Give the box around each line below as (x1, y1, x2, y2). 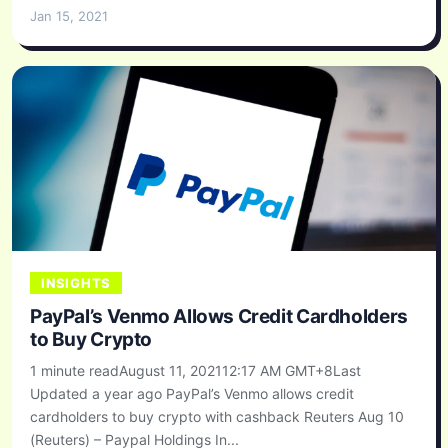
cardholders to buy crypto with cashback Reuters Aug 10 (30, 407, 404, 425)
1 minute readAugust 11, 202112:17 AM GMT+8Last (30, 361, 361, 379)
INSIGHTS (41, 274, 112, 291)
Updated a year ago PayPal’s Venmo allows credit (30, 384, 354, 402)
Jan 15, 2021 (30, 7, 108, 24)
